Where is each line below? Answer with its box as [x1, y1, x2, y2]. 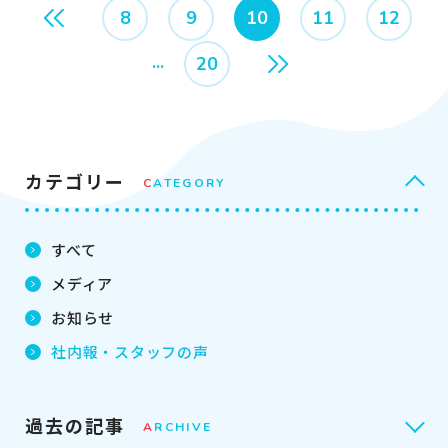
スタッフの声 [114, 341, 209, 362]
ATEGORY [153, 175, 226, 191]
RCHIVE [154, 419, 213, 435]
